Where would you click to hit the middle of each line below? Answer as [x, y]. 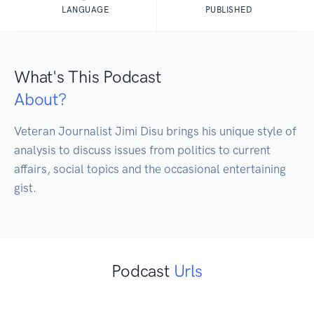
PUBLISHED [228, 10]
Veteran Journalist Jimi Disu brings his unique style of [155, 131]
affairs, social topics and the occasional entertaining [150, 169]
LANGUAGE [85, 10]
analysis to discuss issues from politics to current [142, 150]
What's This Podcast [88, 77]
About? [40, 100]
